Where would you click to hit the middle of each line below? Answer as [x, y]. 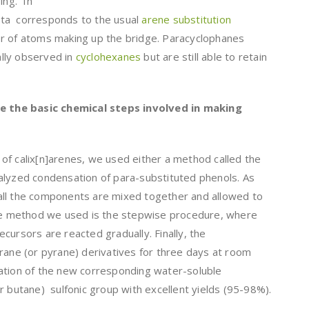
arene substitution [187, 19]
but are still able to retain [204, 56]
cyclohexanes [108, 56]
